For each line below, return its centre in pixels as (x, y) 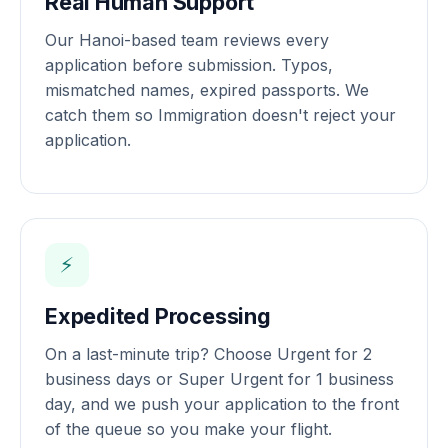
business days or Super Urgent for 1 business (219, 378)
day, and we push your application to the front (222, 403)
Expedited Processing (158, 315)
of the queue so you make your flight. (188, 428)
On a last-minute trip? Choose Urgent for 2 (208, 353)
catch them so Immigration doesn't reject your (220, 114)
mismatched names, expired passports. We (207, 89)
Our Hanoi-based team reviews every (187, 39)
